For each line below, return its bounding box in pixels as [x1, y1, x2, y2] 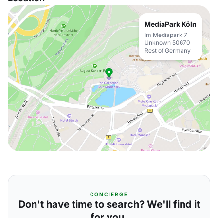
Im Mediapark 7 [145, 31, 187, 38]
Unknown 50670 [145, 39, 190, 46]
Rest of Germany [145, 47, 191, 54]
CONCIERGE [90, 191, 128, 197]
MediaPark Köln [145, 20, 197, 28]
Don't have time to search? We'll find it [18, 199, 200, 210]
